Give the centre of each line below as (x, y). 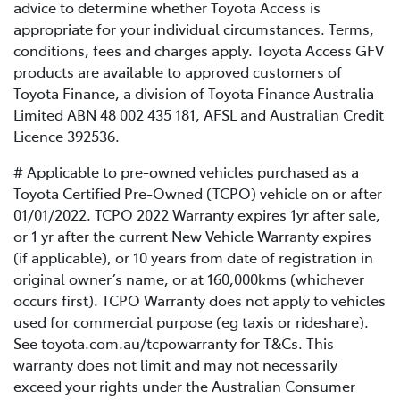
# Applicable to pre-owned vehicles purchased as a (186, 172)
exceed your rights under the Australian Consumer (184, 386)
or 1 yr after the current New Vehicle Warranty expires (192, 236)
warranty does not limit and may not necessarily (175, 365)
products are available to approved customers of (178, 72)
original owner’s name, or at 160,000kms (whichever (189, 279)
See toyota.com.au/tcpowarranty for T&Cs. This (174, 343)
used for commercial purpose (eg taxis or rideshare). (191, 322)
